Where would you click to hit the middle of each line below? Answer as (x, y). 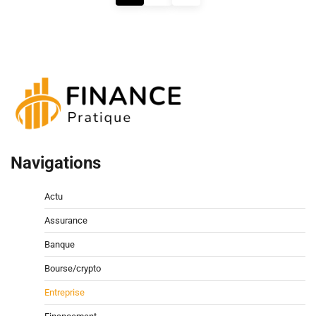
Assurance (66, 220)
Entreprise (65, 292)
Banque (60, 244)
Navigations (56, 163)
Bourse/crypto (73, 268)
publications (52, 35)
